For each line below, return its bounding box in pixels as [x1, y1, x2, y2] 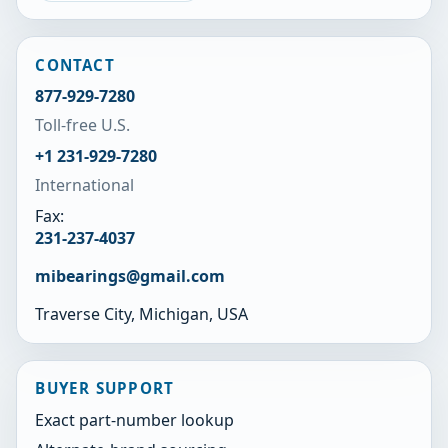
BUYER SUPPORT [35, 378, 175, 399]
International [35, 174, 135, 197]
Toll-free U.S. [35, 114, 131, 137]
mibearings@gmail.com [35, 265, 226, 288]
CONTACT [35, 54, 115, 75]
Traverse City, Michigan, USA [35, 303, 249, 326]
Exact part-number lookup [35, 408, 235, 431]
